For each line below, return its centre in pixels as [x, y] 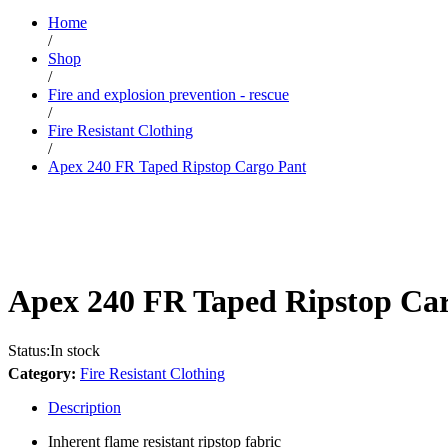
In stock [75, 350]
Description [84, 407]
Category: [44, 373]
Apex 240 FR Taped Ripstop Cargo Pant [177, 166]
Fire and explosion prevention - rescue [168, 94]
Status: [29, 350]
